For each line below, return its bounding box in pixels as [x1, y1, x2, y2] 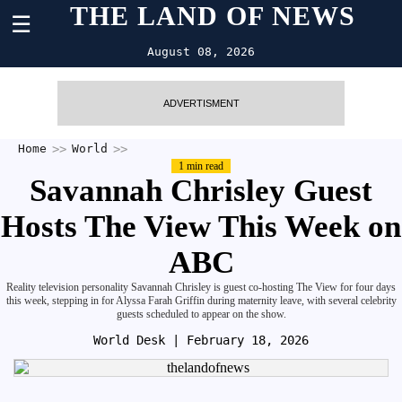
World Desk [93, 333, 165, 347]
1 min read [179, 160, 223, 172]
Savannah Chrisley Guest [30, 173, 372, 208]
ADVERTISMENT [162, 98, 240, 109]
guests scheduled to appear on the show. [116, 308, 286, 320]
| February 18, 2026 [172, 333, 309, 347]
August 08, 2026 [147, 45, 255, 58]
